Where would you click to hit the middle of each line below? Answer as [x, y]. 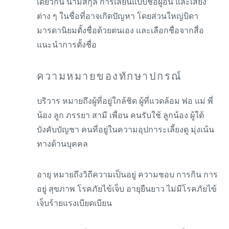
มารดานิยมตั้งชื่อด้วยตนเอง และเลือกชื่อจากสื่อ [120, 30]
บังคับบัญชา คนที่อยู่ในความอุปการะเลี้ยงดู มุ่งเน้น [125, 130]
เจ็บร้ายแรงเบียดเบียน [74, 203]
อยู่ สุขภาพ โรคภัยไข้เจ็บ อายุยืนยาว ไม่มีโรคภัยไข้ [127, 189]
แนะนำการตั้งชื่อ [67, 45]
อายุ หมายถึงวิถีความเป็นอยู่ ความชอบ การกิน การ [127, 175]
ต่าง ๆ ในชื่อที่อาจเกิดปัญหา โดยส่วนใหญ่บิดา [118, 16]
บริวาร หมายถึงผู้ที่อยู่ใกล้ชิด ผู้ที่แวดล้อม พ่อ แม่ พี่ [125, 101]
